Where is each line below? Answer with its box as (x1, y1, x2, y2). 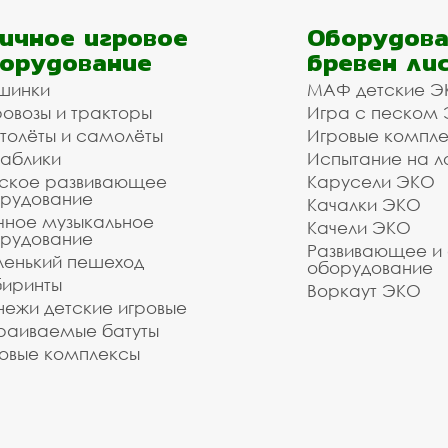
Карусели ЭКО (307, 171, 435, 192)
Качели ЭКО (307, 217, 411, 238)
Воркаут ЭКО (307, 280, 421, 301)
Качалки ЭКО (307, 194, 421, 215)
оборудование (307, 257, 433, 278)
